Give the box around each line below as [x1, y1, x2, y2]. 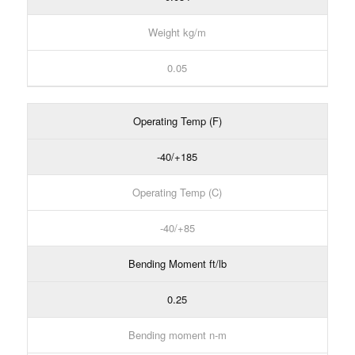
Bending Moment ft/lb [128, 255, 227, 271]
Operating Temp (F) [132, 113, 222, 128]
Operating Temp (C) [132, 184, 223, 200]
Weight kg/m [148, 24, 207, 40]
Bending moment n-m [128, 326, 227, 342]
